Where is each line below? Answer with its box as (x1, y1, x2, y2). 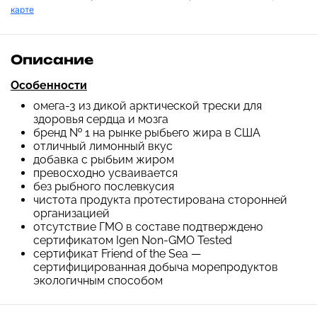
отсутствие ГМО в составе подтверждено (33, 220, 263, 234)
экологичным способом (33, 274, 163, 287)
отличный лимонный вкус (33, 139, 173, 153)
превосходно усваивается (33, 166, 178, 180)
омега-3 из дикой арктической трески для (33, 99, 262, 113)
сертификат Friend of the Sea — (33, 247, 201, 260)
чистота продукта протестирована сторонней (33, 193, 287, 207)
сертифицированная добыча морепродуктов (33, 260, 278, 274)
